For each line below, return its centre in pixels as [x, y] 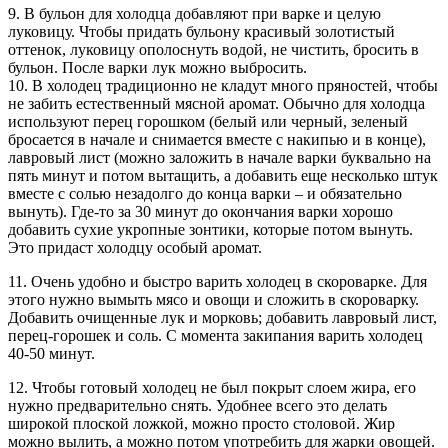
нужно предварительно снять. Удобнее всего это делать [197, 405]
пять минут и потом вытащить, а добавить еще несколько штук [223, 175]
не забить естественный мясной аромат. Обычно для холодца [216, 103]
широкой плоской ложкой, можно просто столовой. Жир [201, 423]
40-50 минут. [51, 353]
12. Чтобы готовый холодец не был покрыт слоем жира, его [212, 387]
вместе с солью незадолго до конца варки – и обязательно [205, 193]
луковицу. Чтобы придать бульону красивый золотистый [201, 31]
